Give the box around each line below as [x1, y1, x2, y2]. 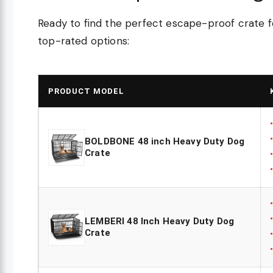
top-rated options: [38, 34, 130, 48]
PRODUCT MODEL [48, 87, 124, 96]
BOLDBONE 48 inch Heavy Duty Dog [85, 136, 245, 147]
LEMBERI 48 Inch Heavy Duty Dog [85, 216, 235, 227]
